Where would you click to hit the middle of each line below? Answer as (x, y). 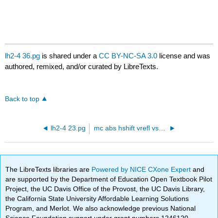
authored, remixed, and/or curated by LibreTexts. (82, 67)
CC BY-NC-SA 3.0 (128, 56)
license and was (184, 56)
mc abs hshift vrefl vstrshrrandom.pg (162, 128)
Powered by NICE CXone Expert (142, 169)
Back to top (22, 99)
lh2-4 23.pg (68, 128)
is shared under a (70, 56)
